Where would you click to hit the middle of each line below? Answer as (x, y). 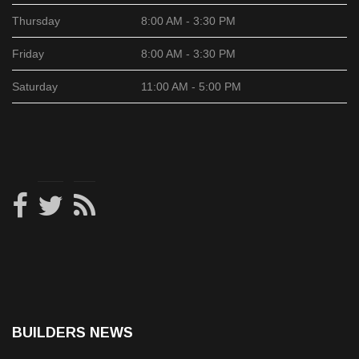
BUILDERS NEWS (73, 333)
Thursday (36, 20)
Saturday (35, 86)
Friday (28, 53)
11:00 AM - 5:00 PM (191, 86)
